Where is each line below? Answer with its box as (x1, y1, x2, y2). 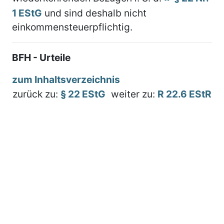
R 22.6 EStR (157, 87, 211, 100)
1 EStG (12, 6, 42, 19)
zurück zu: (12, 87, 60, 100)
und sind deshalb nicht (42, 6, 146, 19)
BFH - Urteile (12, 51, 70, 63)
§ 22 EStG (60, 87, 105, 100)
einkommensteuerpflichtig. (12, 20, 132, 33)
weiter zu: (111, 87, 157, 100)
